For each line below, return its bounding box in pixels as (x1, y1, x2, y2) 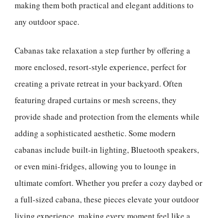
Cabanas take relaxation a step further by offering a (15, 45, 190, 56)
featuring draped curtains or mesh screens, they (15, 94, 177, 106)
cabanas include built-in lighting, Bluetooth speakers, (15, 144, 199, 155)
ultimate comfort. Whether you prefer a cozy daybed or (15, 177, 202, 188)
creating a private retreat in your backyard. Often (15, 78, 182, 89)
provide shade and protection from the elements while (15, 111, 200, 122)
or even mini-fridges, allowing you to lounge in (15, 161, 176, 172)
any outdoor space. (15, 16, 79, 27)
